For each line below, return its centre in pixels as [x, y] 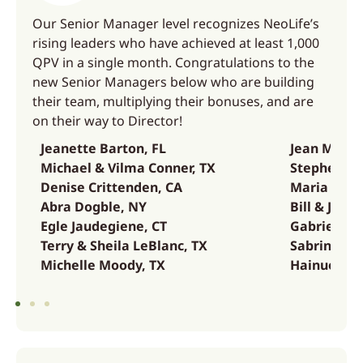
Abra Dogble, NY [94, 207]
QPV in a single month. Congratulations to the [173, 62]
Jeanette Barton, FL [103, 148]
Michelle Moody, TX [103, 265]
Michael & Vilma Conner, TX [128, 168]
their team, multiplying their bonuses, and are [173, 101]
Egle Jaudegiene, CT [104, 226]
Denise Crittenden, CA [111, 187]
